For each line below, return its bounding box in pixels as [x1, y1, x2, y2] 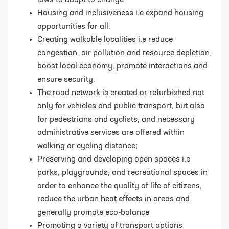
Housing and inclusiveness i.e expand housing [37, 9, 203, 17]
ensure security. [37, 75, 95, 84]
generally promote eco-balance [37, 208, 149, 217]
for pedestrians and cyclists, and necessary [37, 115, 195, 124]
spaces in [173, 168, 208, 177]
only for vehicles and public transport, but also [37, 102, 205, 110]
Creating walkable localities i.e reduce [37, 35, 173, 44]
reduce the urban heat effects [37, 195, 145, 203]
